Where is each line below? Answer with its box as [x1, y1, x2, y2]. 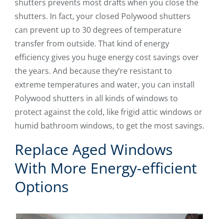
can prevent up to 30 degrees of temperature [15, 24, 181, 35]
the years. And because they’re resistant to [15, 65, 172, 76]
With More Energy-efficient [15, 157, 197, 178]
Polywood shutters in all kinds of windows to [15, 92, 178, 104]
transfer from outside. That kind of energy [15, 38, 169, 49]
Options [15, 176, 68, 197]
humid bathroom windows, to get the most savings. [15, 120, 204, 131]
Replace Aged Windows [15, 139, 173, 159]
